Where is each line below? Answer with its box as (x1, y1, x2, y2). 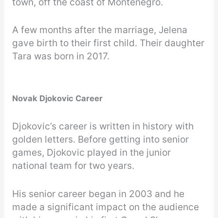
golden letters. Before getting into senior (12, 134, 189, 145)
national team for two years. (12, 160, 135, 172)
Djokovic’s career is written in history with (12, 121, 194, 132)
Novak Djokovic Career (12, 93, 105, 104)
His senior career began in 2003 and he (12, 188, 185, 200)
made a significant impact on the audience (12, 201, 200, 213)
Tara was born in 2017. (12, 50, 110, 62)
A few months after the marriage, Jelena (12, 24, 188, 36)
